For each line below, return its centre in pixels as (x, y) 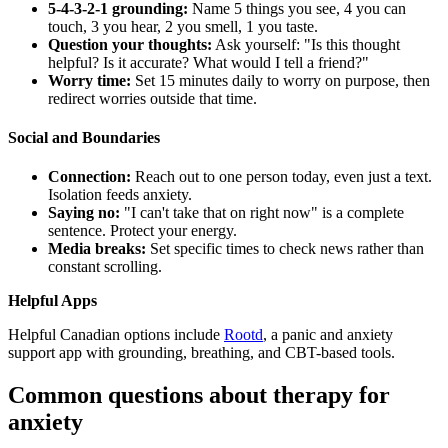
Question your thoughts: (130, 44)
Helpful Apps (52, 301)
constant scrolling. (105, 267)
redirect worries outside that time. (152, 98)
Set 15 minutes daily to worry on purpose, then (280, 80)
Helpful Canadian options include (114, 335)
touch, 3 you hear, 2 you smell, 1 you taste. (183, 26)
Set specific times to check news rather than (285, 249)
